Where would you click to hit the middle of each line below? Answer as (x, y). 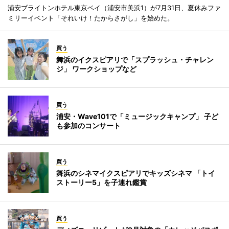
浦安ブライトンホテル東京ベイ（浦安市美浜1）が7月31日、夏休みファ (114, 7)
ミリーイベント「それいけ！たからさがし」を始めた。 (91, 18)
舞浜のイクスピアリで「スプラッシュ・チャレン (135, 59)
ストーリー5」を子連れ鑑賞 (101, 182)
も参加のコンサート (88, 125)
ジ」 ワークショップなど (96, 68)
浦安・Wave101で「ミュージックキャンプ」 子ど (137, 116)
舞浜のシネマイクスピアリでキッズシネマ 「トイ (136, 173)
